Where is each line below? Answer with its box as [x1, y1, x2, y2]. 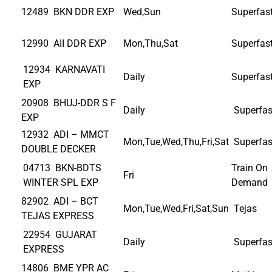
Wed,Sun [123, 5, 161, 18]
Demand [231, 176, 268, 188]
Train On [231, 161, 268, 174]
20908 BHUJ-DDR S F [21, 97, 116, 109]
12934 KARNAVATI [23, 63, 105, 75]
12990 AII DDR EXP [21, 37, 106, 49]
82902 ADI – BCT [21, 195, 98, 207]
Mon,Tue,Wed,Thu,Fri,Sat [123, 135, 229, 148]
